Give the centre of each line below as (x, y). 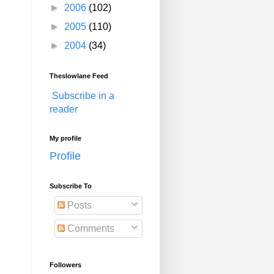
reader (64, 109)
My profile (65, 138)
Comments (90, 228)
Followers (65, 265)
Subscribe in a (83, 96)
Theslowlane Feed (79, 76)
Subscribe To (71, 186)
